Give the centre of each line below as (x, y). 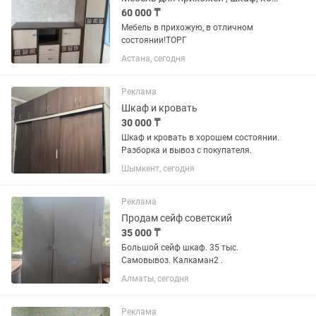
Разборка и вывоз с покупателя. (187, 150)
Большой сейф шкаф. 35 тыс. (180, 248)
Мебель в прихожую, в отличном (187, 28)
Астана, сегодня (153, 59)
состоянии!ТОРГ (154, 40)
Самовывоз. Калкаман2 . (172, 260)
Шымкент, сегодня (158, 169)
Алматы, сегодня (155, 279)
